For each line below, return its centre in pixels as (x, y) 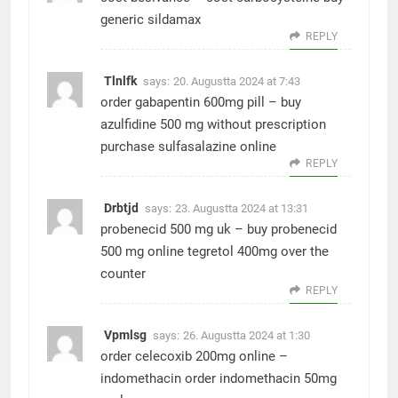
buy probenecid (292, 229)
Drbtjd (121, 208)
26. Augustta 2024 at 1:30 (247, 335)
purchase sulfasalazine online (188, 147)
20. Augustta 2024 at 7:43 (237, 81)
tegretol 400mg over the (256, 251)
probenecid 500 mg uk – (174, 229)
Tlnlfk (120, 81)
